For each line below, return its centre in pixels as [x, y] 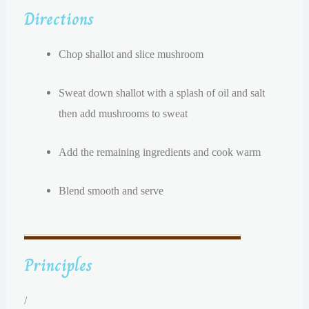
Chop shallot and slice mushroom [131, 54]
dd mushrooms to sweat [139, 113]
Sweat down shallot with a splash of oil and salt [161, 92]
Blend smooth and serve [111, 191]
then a [71, 113]
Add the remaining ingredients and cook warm [159, 152]
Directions [59, 19]
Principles [59, 265]
